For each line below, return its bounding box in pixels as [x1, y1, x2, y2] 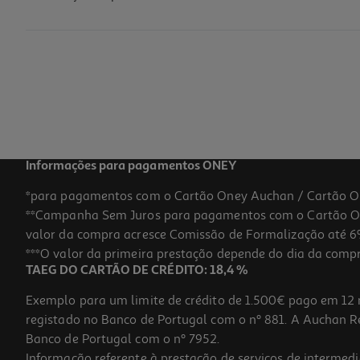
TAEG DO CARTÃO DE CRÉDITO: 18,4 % [26, 264, 248, 278]
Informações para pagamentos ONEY [26, 160, 236, 174]
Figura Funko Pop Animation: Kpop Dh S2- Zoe [17, 23, 245, 38]
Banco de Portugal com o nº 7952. [26, 331, 220, 348]
